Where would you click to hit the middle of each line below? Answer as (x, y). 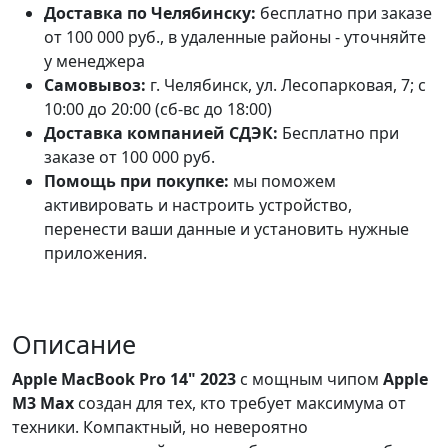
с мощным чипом (309, 378)
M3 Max (43, 402)
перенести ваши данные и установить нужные (226, 228)
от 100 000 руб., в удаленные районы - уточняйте (235, 36)
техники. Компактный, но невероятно (160, 426)
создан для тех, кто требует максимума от (240, 402)
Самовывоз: (95, 84)
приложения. (95, 252)
